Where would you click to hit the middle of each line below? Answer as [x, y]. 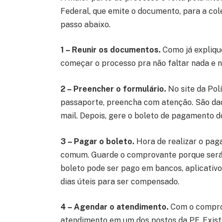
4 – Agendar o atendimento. [114, 207]
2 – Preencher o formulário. [113, 89]
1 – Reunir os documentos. [110, 50]
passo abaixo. [86, 24]
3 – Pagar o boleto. [97, 141]
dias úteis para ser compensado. [120, 181]
